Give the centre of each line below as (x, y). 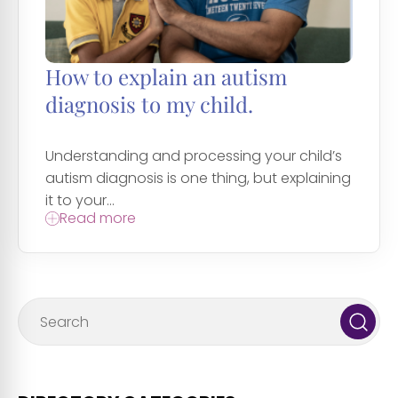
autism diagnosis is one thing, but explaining (198, 178)
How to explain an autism (166, 76)
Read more (98, 218)
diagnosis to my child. (149, 103)
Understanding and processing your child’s (194, 155)
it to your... (80, 200)
